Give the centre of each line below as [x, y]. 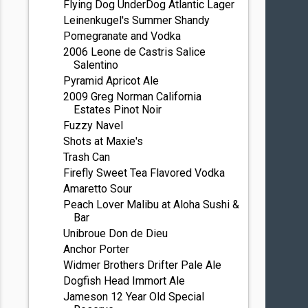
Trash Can [87, 157]
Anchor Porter [97, 249]
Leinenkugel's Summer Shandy [137, 20]
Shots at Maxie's [103, 141]
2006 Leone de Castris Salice [135, 52]
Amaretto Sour [98, 189]
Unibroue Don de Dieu [116, 233]
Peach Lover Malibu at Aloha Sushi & [152, 205]
